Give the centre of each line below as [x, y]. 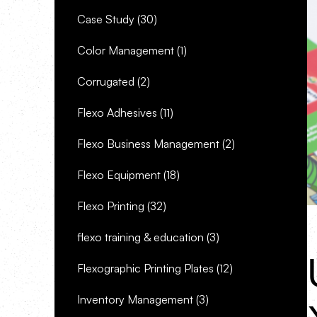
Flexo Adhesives [117, 113]
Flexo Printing [111, 206]
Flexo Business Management [148, 144]
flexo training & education [140, 237]
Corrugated [106, 81]
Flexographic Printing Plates [145, 268]
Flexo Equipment [119, 175]
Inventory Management [135, 299]
